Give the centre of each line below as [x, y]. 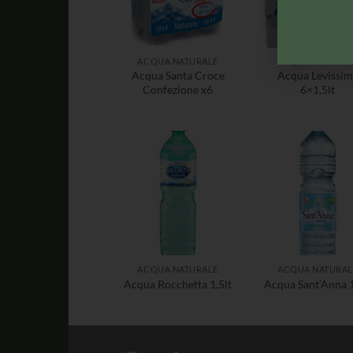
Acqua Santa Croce [178, 76]
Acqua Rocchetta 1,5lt [178, 284]
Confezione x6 [178, 90]
